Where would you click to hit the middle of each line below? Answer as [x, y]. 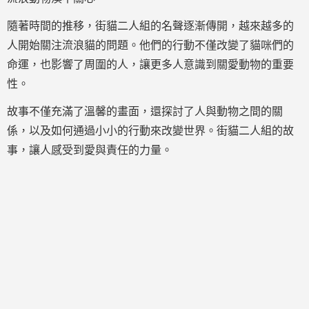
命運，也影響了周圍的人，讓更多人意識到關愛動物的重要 [150, 64]
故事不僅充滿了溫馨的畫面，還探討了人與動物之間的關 [145, 111]
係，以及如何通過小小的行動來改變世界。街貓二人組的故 [150, 131]
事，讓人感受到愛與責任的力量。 [90, 150]
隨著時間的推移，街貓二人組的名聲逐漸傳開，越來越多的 [150, 26]
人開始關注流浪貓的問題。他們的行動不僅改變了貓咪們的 [150, 45]
